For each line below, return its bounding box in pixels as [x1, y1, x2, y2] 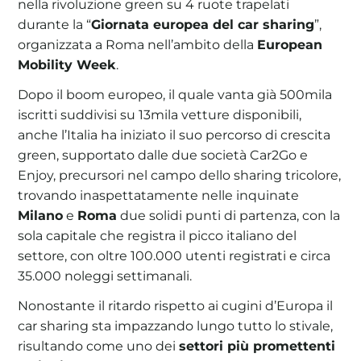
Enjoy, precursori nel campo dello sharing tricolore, [18, 166, 342, 183]
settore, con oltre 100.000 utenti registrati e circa [18, 247, 331, 263]
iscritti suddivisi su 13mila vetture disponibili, [18, 106, 302, 122]
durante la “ [18, 15, 92, 32]
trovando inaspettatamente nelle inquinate [18, 186, 300, 203]
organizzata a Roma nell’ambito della [18, 35, 258, 52]
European [257, 35, 323, 52]
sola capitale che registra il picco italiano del [18, 226, 297, 243]
